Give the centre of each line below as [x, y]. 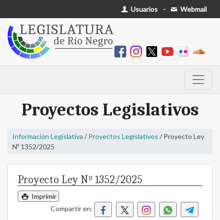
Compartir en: [72, 209]
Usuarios [144, 9]
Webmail [193, 9]
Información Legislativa [48, 137]
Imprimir [43, 196]
